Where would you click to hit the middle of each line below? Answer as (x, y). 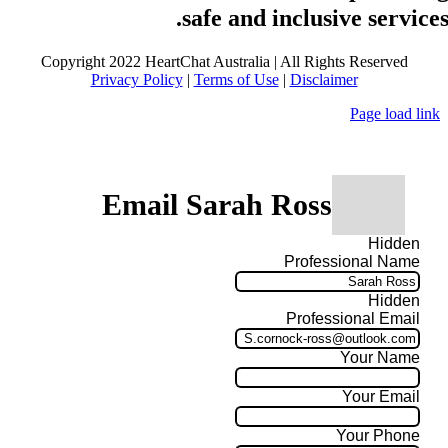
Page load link (395, 113)
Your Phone (378, 436)
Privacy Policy (136, 79)
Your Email (381, 397)
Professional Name (352, 262)
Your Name (380, 358)
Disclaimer (323, 79)
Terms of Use (236, 79)
